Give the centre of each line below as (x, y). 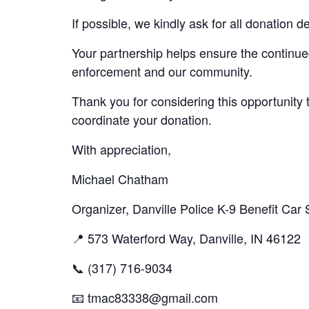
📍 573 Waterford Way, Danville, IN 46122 (186, 238)
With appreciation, (121, 149)
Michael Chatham (120, 179)
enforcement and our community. (162, 71)
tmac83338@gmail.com (153, 297)
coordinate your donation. (142, 119)
